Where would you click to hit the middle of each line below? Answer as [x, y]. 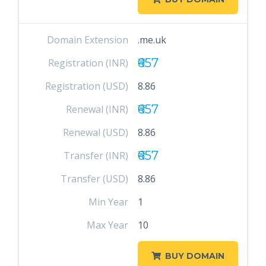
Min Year [109, 202]
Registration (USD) [87, 86]
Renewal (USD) [96, 132]
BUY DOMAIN [194, 256]
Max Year [108, 225]
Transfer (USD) [95, 179]
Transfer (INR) [96, 156]
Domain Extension [88, 40]
